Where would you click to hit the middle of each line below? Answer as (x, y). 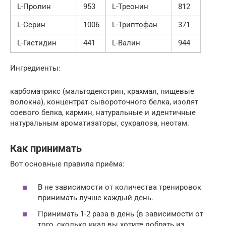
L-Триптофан (135, 24)
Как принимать (46, 149)
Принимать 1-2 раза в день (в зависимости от (121, 214)
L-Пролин (34, 6)
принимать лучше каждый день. (96, 198)
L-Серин (31, 24)
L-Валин (126, 43)
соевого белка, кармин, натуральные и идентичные (103, 112)
